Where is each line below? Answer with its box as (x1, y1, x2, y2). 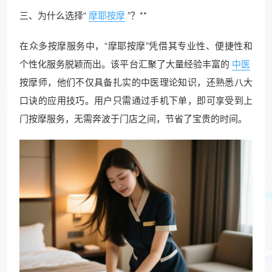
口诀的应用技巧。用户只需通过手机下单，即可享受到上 (19, 93, 253, 107)
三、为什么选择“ (19, 8, 86, 22)
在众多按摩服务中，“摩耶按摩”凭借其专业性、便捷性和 (19, 39, 253, 52)
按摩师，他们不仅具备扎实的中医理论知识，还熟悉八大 (19, 75, 253, 89)
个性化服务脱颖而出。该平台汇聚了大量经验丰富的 (19, 57, 229, 70)
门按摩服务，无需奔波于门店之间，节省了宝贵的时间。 (19, 112, 247, 125)
